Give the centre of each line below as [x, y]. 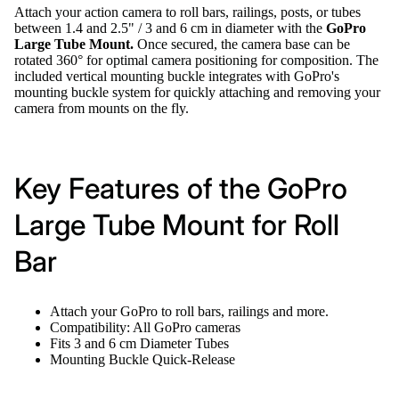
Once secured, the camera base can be [242, 44]
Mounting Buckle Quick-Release [142, 359]
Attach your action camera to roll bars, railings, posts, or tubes [187, 12]
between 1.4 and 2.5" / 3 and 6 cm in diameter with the [170, 28]
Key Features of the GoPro [181, 189]
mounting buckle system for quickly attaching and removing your [197, 92]
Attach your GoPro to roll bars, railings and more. [189, 311]
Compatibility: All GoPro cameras [145, 327]
